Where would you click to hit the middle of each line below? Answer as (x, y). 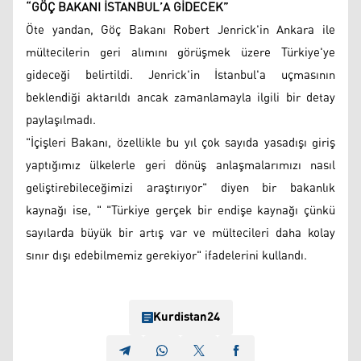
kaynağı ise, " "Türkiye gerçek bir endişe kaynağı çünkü (180, 210)
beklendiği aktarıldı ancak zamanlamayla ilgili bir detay (180, 98)
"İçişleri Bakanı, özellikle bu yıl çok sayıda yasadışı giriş (180, 143)
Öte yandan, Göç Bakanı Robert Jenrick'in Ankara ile (180, 30)
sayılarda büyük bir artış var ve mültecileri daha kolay (180, 233)
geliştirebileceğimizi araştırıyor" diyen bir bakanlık (180, 188)
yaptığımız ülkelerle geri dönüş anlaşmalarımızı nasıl (180, 165)
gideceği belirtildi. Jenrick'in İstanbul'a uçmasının (180, 75)
